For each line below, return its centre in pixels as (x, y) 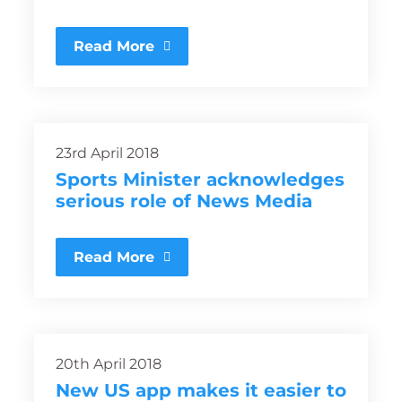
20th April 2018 (109, 364)
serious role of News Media (184, 201)
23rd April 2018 (107, 153)
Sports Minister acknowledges (200, 179)
